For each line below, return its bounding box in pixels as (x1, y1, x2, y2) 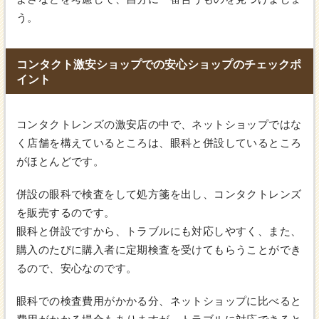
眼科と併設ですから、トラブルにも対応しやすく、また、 (16, 225, 302, 238)
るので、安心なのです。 (16, 262, 137, 275)
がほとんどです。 (16, 155, 105, 168)
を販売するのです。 (16, 206, 115, 219)
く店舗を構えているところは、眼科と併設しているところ (16, 137, 302, 150)
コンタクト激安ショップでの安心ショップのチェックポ (16, 58, 301, 71)
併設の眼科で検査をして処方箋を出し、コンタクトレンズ (16, 188, 302, 201)
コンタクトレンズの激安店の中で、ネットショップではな (16, 118, 302, 131)
